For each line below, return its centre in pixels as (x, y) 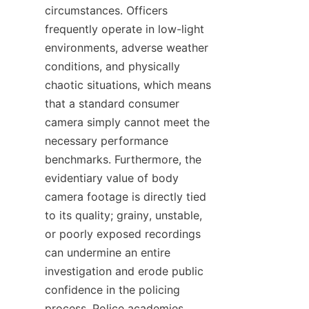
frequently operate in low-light (124, 29)
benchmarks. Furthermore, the (123, 159)
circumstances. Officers (106, 10)
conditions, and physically (112, 66)
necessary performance (107, 141)
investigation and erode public (124, 271)
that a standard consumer (112, 103)
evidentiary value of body (112, 178)
